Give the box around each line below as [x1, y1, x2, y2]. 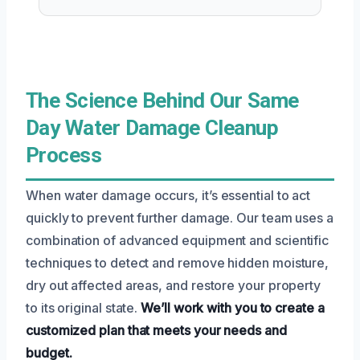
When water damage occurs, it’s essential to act [26, 186, 311, 203]
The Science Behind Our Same [26, 88, 299, 112]
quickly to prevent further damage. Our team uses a [26, 209, 334, 226]
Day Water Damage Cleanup [26, 115, 279, 140]
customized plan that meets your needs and [26, 321, 287, 338]
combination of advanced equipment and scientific [26, 231, 329, 248]
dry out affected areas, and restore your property [26, 276, 321, 293]
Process [26, 142, 102, 167]
